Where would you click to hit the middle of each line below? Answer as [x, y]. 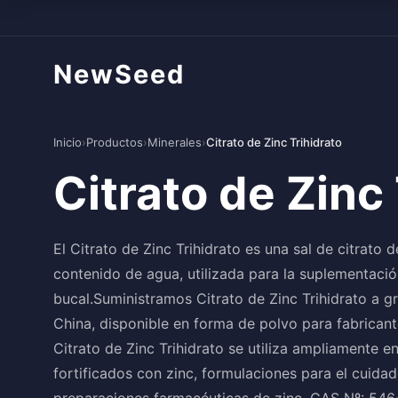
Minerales [175, 142]
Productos [115, 142]
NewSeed [119, 74]
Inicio [68, 142]
